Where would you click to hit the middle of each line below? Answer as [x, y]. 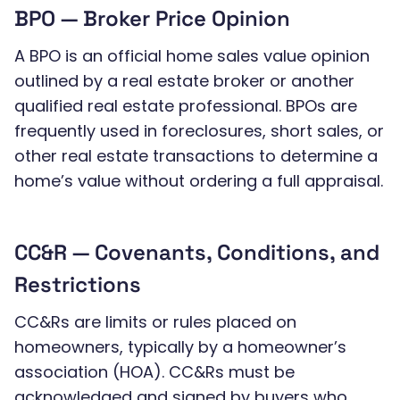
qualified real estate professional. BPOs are [186, 106]
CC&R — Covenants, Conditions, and [197, 252]
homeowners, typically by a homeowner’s [180, 347]
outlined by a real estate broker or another [184, 81]
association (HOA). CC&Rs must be [154, 372]
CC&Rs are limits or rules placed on [155, 322]
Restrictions [78, 284]
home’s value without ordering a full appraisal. [199, 181]
